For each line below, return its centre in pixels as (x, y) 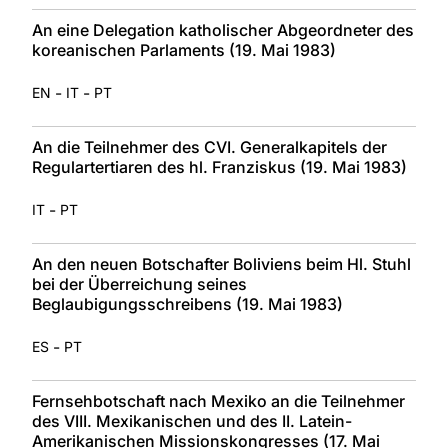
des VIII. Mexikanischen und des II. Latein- (192, 420)
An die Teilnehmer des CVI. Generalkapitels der (209, 146)
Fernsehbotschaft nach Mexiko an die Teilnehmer (218, 400)
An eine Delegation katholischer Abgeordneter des (223, 29)
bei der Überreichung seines (139, 283)
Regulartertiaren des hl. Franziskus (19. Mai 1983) (219, 166)
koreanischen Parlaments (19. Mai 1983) (184, 49)
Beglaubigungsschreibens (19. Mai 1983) (187, 303)
